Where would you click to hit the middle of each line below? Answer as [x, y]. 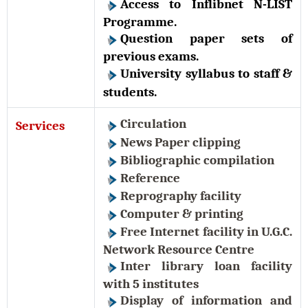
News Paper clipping [182, 142]
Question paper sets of [206, 38]
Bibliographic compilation [199, 160]
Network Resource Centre [180, 249]
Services [40, 126]
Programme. [141, 22]
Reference [152, 178]
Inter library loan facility [206, 266]
